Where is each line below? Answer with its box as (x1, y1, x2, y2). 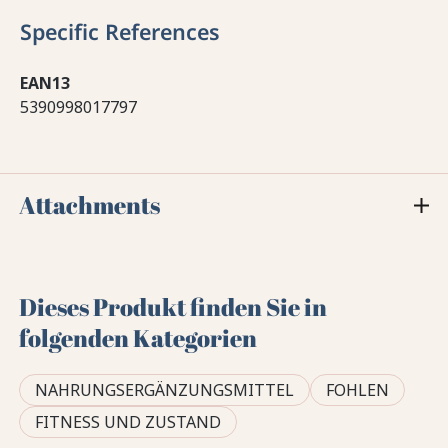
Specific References (20, 16, 220, 46)
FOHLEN (326, 378, 390, 401)
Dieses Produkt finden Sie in (19, 290, 328, 323)
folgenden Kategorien (19, 321, 258, 354)
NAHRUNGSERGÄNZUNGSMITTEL (35, 378, 295, 401)
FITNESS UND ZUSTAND (35, 410, 222, 433)
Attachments (19, 188, 161, 221)
